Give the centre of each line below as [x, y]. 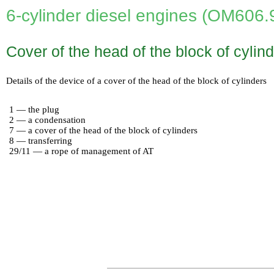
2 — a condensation [47, 120]
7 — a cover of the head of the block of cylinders [103, 130]
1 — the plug [34, 109]
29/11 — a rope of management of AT [81, 151]
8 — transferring [41, 141]
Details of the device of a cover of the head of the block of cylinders [136, 81]
